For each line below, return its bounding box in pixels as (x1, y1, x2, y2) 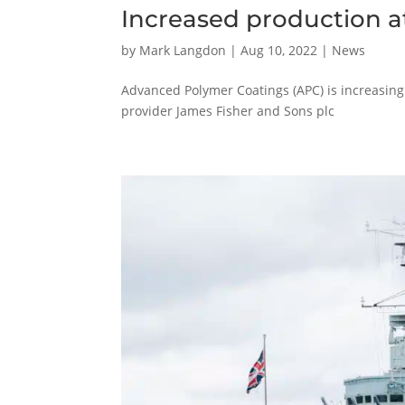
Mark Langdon (139, 42, 227, 60)
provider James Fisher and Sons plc (121, 102, 335, 120)
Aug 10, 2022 (240, 42, 318, 60)
